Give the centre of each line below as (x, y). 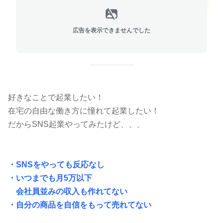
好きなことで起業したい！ (56, 97)
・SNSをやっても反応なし (56, 165)
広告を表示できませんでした (111, 30)
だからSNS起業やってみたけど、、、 (76, 124)
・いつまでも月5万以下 (50, 178)
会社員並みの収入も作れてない (68, 191)
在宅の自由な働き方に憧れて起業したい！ (84, 111)
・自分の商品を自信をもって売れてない (80, 205)
